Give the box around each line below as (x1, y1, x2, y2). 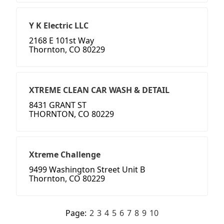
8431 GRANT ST (29, 99, 86, 111)
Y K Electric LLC (29, 20, 88, 31)
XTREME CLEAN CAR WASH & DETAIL (29, 84, 169, 96)
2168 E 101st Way (29, 35, 94, 46)
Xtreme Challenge (29, 149, 100, 160)
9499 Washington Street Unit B (29, 164, 145, 175)
